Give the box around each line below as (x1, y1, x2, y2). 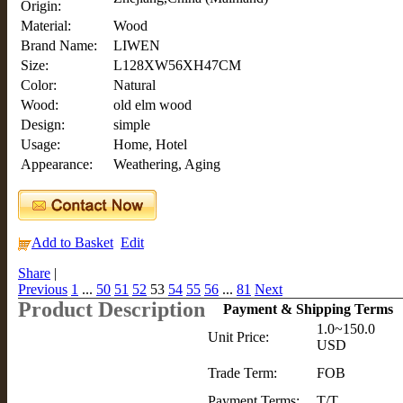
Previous (18, 282, 67, 298)
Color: (21, 77, 57, 94)
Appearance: (21, 157, 93, 173)
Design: (21, 117, 65, 133)
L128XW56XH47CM (113, 58, 241, 74)
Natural (113, 77, 156, 94)
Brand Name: (21, 38, 97, 54)
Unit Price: (208, 329, 269, 345)
